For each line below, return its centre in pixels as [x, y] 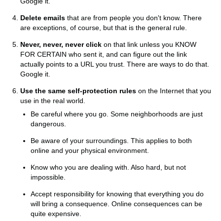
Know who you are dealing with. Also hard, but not [108, 167]
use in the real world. [53, 100]
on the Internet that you [174, 91]
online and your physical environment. [90, 150]
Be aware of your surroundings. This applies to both [111, 140]
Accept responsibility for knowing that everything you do [117, 194]
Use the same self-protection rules [78, 91]
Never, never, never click [61, 44]
